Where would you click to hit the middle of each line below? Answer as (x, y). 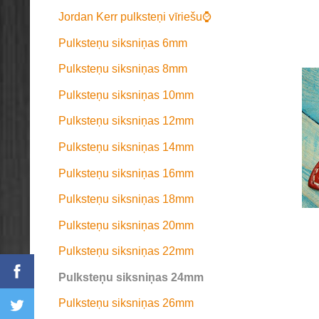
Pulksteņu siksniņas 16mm (126, 173)
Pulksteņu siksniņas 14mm (126, 147)
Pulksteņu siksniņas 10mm (126, 95)
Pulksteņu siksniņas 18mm (126, 199)
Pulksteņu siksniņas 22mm (126, 251)
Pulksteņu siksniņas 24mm (131, 277)
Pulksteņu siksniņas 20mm (126, 225)
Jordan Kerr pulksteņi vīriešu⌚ (135, 16)
